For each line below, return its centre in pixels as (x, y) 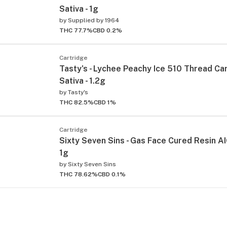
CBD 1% (105, 102)
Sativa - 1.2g (82, 81)
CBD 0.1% (112, 174)
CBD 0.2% (107, 30)
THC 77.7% (76, 30)
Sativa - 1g (79, 9)
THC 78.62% (79, 174)
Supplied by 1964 (93, 20)
